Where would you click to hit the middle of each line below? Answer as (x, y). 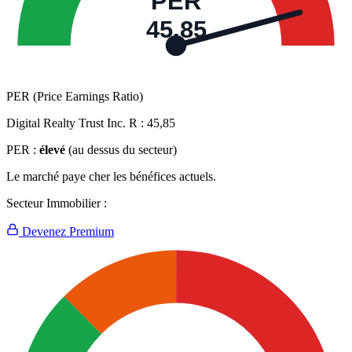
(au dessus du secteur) (123, 150)
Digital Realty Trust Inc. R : (77, 123)
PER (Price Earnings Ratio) (75, 97)
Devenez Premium (66, 232)
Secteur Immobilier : (57, 203)
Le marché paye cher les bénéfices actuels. (111, 177)
